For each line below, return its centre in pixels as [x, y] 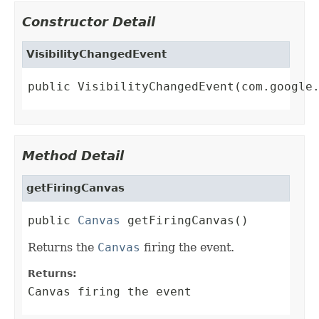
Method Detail [73, 156]
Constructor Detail [89, 22]
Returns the [63, 248]
